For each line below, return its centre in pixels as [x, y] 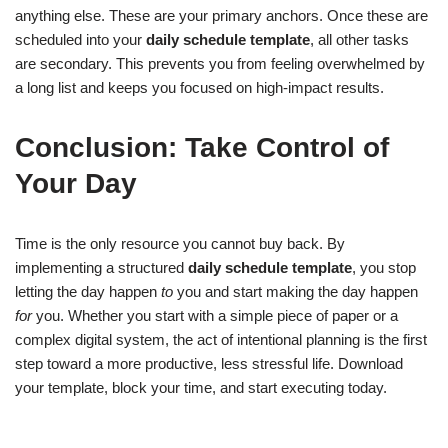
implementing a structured [101, 267]
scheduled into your [80, 39]
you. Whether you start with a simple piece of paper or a [215, 315]
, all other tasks [359, 39]
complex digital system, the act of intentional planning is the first [221, 339]
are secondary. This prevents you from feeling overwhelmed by [220, 63]
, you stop [384, 267]
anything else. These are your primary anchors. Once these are [221, 15]
